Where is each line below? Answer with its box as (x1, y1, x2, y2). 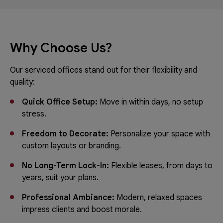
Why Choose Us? (10, 39, 112, 56)
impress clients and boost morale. (22, 204, 142, 215)
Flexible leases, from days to (111, 160, 213, 171)
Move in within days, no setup (100, 97, 203, 107)
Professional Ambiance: (22, 192, 116, 203)
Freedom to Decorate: (22, 128, 111, 139)
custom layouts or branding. (22, 140, 121, 151)
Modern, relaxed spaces (116, 192, 202, 203)
